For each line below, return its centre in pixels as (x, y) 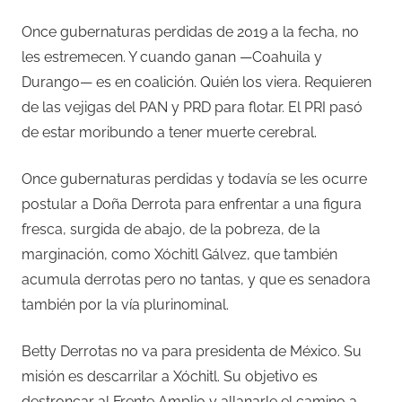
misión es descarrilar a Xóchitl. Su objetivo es (170, 377)
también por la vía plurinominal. (125, 305)
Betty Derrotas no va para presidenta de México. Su (192, 352)
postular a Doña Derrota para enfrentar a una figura (192, 205)
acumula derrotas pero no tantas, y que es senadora (196, 280)
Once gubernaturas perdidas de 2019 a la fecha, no (190, 32)
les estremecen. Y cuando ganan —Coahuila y (172, 57)
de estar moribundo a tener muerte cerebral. (169, 133)
